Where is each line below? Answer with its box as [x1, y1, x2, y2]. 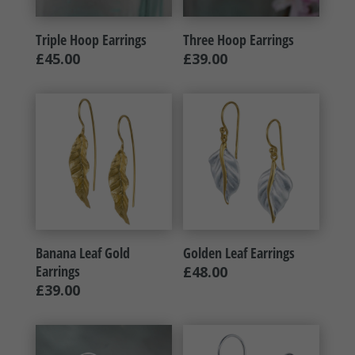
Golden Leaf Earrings [183, 242, 296, 262]
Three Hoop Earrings [183, 29, 295, 49]
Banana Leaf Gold [35, 242, 130, 262]
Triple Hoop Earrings [35, 29, 147, 49]
